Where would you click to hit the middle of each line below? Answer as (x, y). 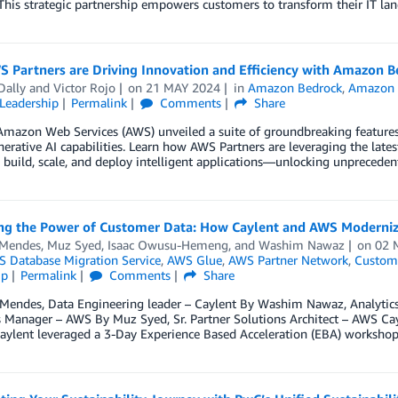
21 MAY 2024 (183, 88)
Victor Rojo (84, 88)
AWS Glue (194, 260)
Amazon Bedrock (295, 88)
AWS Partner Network (288, 260)
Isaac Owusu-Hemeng (167, 245)
